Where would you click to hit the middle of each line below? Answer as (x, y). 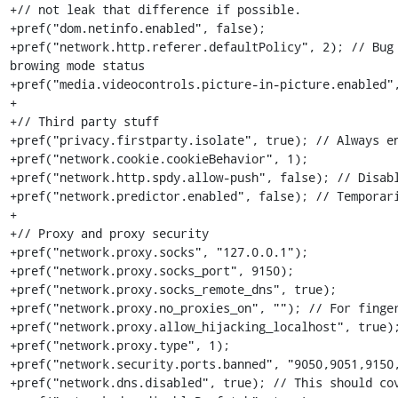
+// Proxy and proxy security (109, 233)
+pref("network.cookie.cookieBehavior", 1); (159, 159)
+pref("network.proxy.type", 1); (119, 345)
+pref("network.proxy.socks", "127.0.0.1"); (159, 252)
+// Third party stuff (84, 121)
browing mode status (77, 65)
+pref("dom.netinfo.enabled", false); (137, 28)
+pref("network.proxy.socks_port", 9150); (151, 271)
